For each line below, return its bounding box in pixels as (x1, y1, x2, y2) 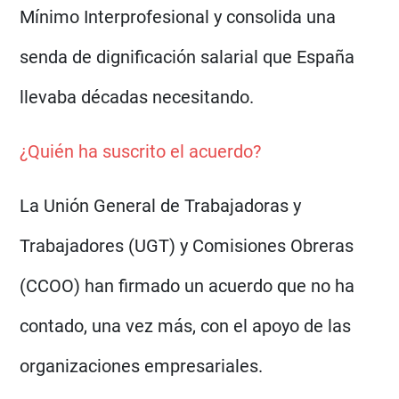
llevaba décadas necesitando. (20, 86, 255, 108)
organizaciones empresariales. (20, 355, 264, 377)
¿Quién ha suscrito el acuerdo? (20, 141, 262, 162)
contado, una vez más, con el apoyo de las (20, 315, 352, 337)
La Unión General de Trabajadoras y (20, 195, 302, 216)
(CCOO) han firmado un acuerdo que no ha (20, 275, 355, 297)
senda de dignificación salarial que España (20, 46, 355, 68)
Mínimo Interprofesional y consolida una (20, 6, 337, 28)
